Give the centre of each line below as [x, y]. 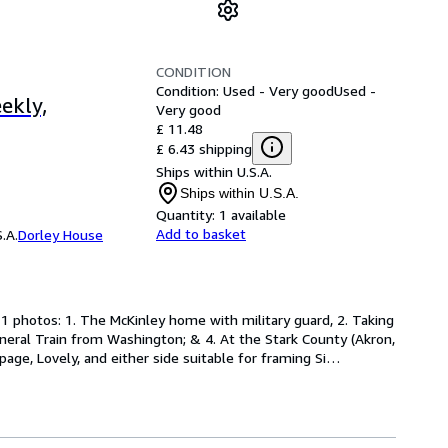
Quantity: [185, 214]
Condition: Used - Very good [245, 90]
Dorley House [60, 234]
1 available [252, 214]
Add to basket [201, 233]
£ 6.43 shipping [204, 148]
